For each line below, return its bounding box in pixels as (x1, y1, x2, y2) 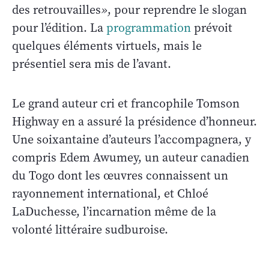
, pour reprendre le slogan (107, 1, 247, 18)
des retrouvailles (12, 1, 101, 18)
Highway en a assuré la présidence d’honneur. (12, 113, 257, 130)
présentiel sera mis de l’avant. (12, 55, 171, 72)
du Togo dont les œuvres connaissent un (12, 167, 228, 184)
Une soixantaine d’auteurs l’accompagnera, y (12, 131, 251, 148)
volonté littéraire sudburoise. (12, 221, 168, 238)
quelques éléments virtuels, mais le (12, 37, 202, 54)
